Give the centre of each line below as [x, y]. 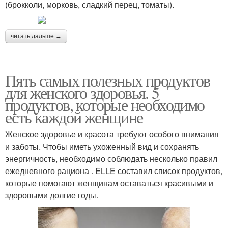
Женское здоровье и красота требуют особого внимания [112, 134]
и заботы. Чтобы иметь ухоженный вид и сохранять [102, 146]
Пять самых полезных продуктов [108, 80]
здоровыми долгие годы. [52, 195]
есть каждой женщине [74, 117]
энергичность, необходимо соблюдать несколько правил [111, 158]
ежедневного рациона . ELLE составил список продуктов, [114, 170]
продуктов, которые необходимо [105, 104]
